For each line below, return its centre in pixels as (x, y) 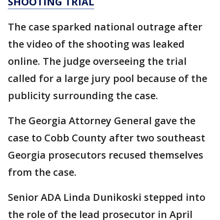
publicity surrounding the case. (83, 95)
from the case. (42, 172)
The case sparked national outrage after (105, 27)
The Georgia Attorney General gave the (102, 120)
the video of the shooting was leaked (96, 44)
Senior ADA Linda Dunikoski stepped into (107, 197)
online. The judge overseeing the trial (97, 61)
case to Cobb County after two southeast (107, 137)
